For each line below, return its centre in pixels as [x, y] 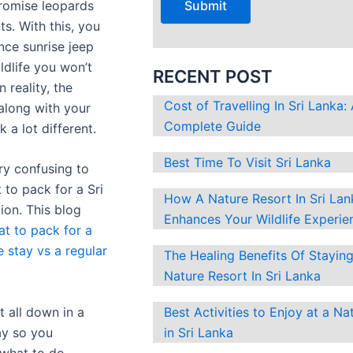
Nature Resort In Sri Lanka [243, 276]
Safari [71, 190]
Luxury [73, 67]
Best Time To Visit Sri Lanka [248, 163]
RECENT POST [213, 77]
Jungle [73, 88]
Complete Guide [213, 126]
